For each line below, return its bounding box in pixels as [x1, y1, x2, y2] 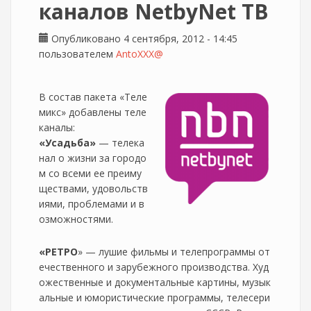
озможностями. [39, 212, 113, 226]
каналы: [39, 121, 75, 134]
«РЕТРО [39, 245, 78, 258]
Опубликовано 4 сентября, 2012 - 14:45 [49, 32, 237, 45]
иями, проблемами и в [39, 197, 144, 210]
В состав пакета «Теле [39, 90, 147, 103]
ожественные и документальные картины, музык [39, 276, 271, 289]
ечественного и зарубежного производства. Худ [39, 260, 269, 274]
